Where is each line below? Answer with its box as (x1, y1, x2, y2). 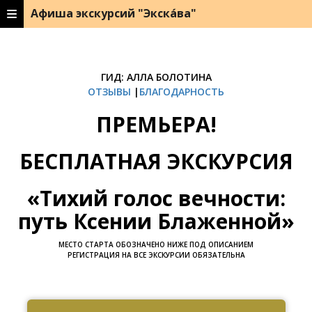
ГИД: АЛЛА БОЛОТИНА (100, 70, 212, 84)
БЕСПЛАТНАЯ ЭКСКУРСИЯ (19, 147, 293, 175)
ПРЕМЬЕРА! (95, 110, 217, 139)
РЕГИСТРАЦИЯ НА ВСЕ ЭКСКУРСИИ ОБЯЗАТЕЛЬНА (67, 250, 245, 260)
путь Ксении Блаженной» (17, 207, 295, 235)
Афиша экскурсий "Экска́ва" (31, 6, 196, 21)
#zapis (164, 289, 196, 304)
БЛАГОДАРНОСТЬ (139, 85, 224, 98)
